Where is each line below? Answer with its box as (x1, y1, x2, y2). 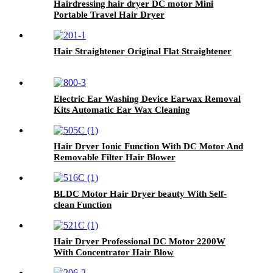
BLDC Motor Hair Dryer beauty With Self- (54, 188, 227, 199)
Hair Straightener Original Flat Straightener (54, 46, 232, 56)
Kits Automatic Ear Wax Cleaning (54, 104, 190, 115)
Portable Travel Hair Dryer (54, 9, 165, 19)
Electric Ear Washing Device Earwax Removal (54, 93, 241, 104)
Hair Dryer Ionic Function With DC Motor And (54, 141, 243, 151)
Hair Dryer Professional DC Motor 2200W (54, 236, 225, 246)
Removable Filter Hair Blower (54, 152, 175, 162)
